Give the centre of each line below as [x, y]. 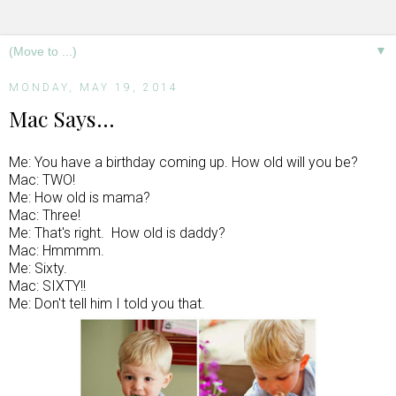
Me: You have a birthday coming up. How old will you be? [183, 162]
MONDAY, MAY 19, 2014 [94, 88]
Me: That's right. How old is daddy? [117, 232]
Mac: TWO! [42, 179]
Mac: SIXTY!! [47, 286]
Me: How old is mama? [80, 197]
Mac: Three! [45, 215]
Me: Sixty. [38, 268]
